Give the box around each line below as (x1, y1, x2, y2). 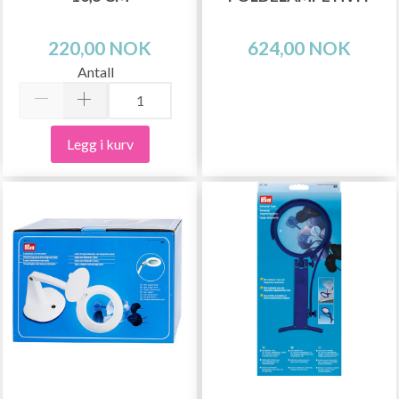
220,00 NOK (48, 36, 151, 59)
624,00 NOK (248, 36, 351, 59)
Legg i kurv (66, 134, 134, 152)
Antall (77, 62, 114, 80)
